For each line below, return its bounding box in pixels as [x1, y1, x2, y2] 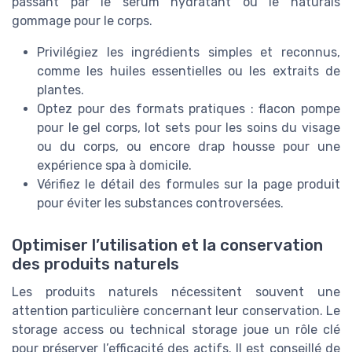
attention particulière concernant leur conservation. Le [12, 302, 340, 318]
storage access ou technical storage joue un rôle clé [12, 321, 340, 337]
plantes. [37, 82, 84, 97]
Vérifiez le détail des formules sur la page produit [37, 176, 340, 192]
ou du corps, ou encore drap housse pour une [37, 138, 340, 154]
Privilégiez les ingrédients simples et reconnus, [37, 44, 340, 60]
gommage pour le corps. [12, 13, 152, 28]
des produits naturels [12, 254, 179, 273]
